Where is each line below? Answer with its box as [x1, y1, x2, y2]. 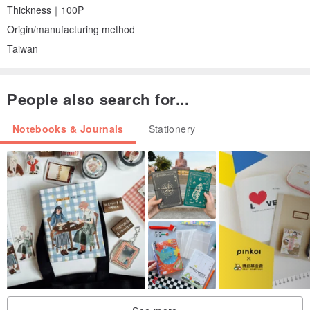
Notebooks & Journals [12, 122, 124, 136]
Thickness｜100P [7, 3, 84, 17]
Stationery [148, 122, 196, 136]
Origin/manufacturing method [7, 22, 135, 37]
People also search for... [7, 88, 190, 111]
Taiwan [7, 42, 38, 56]
